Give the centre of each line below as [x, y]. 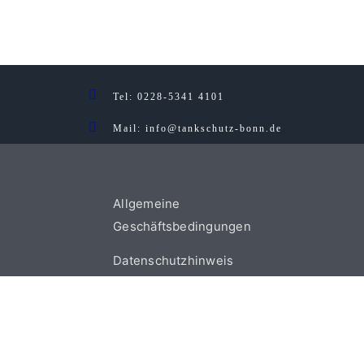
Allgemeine [147, 204]
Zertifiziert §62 [158, 295]
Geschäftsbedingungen [182, 227]
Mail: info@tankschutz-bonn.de [198, 128]
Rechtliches [148, 329]
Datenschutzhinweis [173, 261]
